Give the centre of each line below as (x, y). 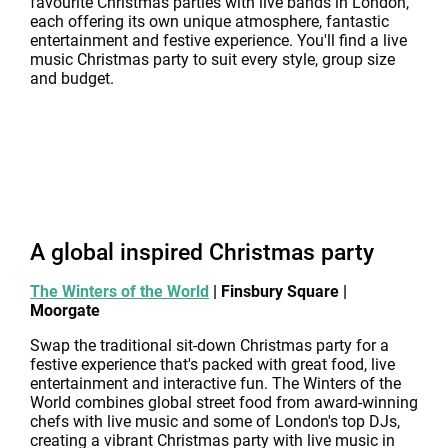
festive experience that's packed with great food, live (212, 364)
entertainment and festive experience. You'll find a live (218, 40)
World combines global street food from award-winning (224, 402)
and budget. (72, 78)
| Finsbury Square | (278, 291)
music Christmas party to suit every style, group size (212, 59)
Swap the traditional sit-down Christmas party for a (209, 345)
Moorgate (65, 310)
